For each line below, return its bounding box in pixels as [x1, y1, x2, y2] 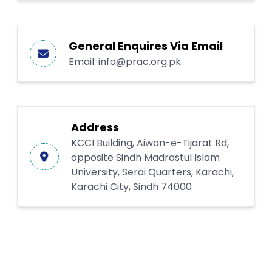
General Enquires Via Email [69, 38, 223, 54]
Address [71, 120, 119, 135]
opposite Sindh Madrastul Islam [71, 151, 220, 165]
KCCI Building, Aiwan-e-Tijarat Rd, [71, 136, 229, 151]
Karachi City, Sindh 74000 [71, 180, 192, 194]
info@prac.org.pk [98, 55, 181, 69]
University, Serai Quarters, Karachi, [71, 165, 234, 180]
